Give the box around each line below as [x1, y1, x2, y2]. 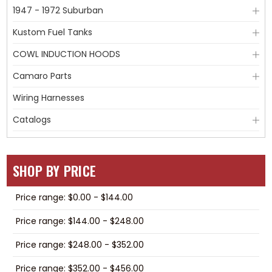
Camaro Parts [12, 70, 72, 82]
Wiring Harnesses [12, 92, 84, 104]
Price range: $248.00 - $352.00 [15, 238, 144, 251]
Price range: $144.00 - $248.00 [15, 215, 144, 228]
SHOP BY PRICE [12, 161, 97, 180]
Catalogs [12, 114, 51, 126]
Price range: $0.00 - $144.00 [15, 191, 133, 204]
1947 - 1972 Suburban [12, 4, 103, 16]
